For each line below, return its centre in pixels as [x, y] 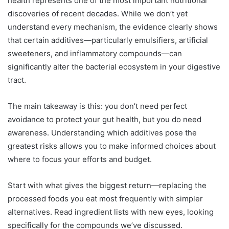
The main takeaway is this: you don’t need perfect [97, 106]
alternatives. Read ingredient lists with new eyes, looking [111, 212]
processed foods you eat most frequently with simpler [105, 198]
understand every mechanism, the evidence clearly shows [113, 27]
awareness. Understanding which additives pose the [102, 132]
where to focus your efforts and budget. [80, 159]
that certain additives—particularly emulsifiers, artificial [108, 40]
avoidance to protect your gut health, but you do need [105, 119]
